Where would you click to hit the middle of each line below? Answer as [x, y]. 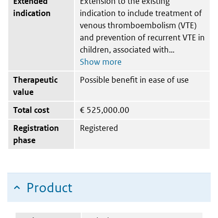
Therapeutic [35, 80]
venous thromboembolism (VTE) [138, 25]
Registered [99, 128]
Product [49, 187]
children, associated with [124, 49]
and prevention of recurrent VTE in [142, 37]
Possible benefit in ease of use [134, 80]
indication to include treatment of [141, 13]
